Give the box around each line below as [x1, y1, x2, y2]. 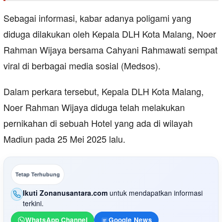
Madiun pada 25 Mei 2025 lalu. [3, 132, 125, 145]
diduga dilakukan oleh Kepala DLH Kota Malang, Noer [3, 27, 216, 40]
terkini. [23, 198, 44, 208]
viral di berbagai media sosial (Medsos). [3, 58, 161, 72]
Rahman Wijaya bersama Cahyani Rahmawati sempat [3, 43, 218, 56]
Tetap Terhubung [15, 170, 60, 178]
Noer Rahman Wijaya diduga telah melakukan [3, 100, 185, 113]
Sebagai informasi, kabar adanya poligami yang [3, 11, 191, 24]
